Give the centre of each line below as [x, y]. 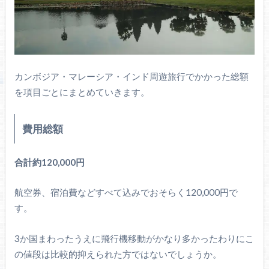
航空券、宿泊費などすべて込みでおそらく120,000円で [126, 192]
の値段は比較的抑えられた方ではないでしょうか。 [118, 254]
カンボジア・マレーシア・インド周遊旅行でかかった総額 [131, 76]
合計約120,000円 [49, 162]
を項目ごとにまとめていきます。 [82, 92]
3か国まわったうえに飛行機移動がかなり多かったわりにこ [134, 238]
